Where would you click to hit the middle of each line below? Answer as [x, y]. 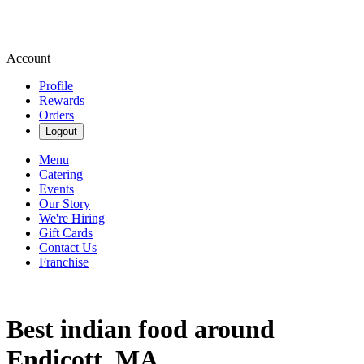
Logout [61, 131]
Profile [56, 86]
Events [56, 189]
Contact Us [68, 247]
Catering [61, 174]
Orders [56, 115]
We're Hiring [72, 218]
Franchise [64, 262]
